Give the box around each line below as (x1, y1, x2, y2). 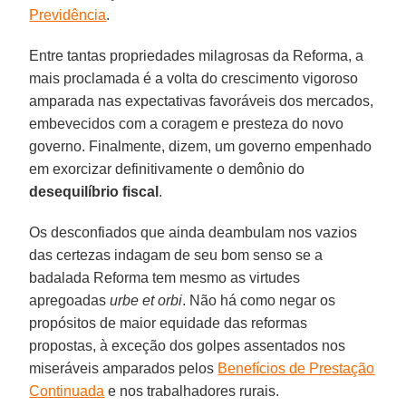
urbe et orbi (110, 292, 183, 308)
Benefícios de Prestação (217, 360, 375, 376)
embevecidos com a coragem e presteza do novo (29, 115, 344, 131)
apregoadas (29, 292, 111, 308)
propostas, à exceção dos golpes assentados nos (29, 337, 346, 353)
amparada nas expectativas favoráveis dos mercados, (29, 92, 374, 109)
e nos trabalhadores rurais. (104, 382, 280, 399)
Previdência (29, 6, 107, 23)
